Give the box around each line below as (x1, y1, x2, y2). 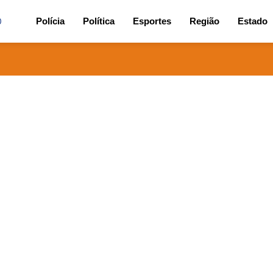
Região (190, 16, 219, 26)
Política (83, 16, 115, 26)
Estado (238, 16, 268, 26)
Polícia (36, 16, 65, 26)
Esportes (133, 16, 171, 26)
